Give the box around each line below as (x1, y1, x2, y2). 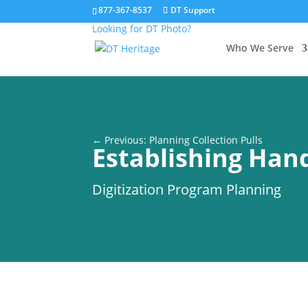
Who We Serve (225, 41, 294, 54)
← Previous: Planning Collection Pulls (92, 133, 263, 146)
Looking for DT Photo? (92, 22, 192, 35)
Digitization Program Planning (92, 179, 282, 199)
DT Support (170, 4, 216, 16)
